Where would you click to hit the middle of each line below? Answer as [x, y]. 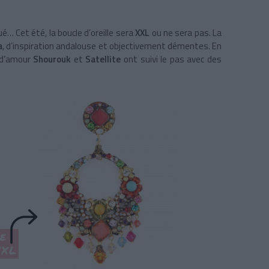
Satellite [105, 59]
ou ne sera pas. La [187, 32]
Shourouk [53, 59]
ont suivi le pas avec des [173, 59]
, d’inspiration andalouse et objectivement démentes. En [112, 46]
